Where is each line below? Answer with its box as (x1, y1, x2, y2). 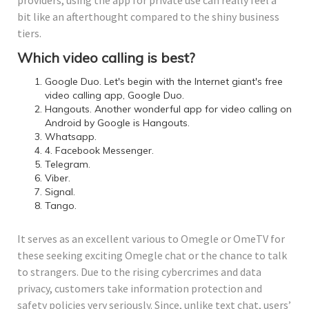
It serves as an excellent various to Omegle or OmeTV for (17, 231, 285, 246)
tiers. (17, 26, 41, 40)
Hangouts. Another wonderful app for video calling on (45, 102, 292, 115)
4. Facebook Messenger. (45, 143, 154, 157)
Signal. (45, 185, 75, 198)
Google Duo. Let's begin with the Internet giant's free (45, 74, 283, 88)
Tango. (45, 199, 77, 212)
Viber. (45, 171, 70, 184)
